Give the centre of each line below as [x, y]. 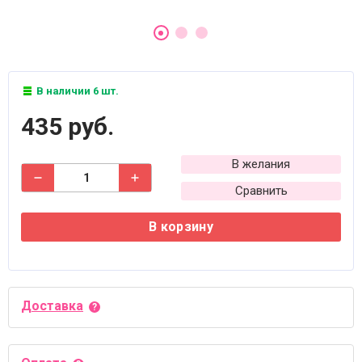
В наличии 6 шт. [76, 91]
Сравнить [261, 191]
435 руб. [67, 126]
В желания [261, 164]
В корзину [181, 227]
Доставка [52, 306]
